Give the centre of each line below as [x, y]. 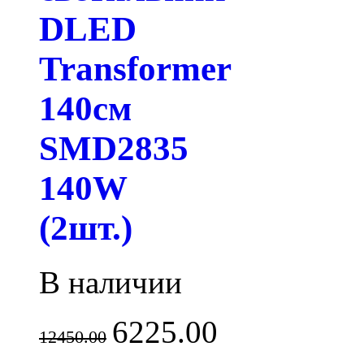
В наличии [110, 282]
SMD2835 [114, 148]
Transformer [135, 68]
